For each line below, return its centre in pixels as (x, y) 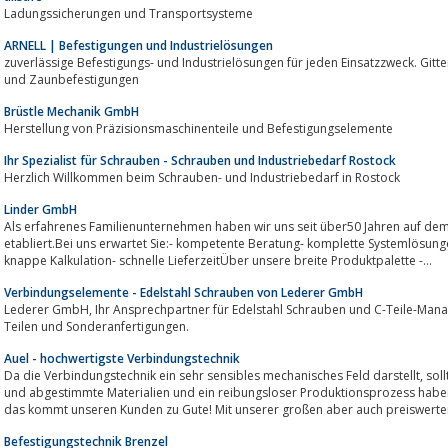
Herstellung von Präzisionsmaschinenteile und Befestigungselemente (198, 128)
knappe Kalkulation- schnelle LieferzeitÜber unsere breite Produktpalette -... (218, 260)
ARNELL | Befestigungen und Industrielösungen (138, 45)
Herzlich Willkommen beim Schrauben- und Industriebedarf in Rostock (202, 177)
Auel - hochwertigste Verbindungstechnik (122, 358)
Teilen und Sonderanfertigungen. (96, 326)
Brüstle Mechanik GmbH (71, 111)
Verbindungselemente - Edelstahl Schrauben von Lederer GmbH (183, 292)
